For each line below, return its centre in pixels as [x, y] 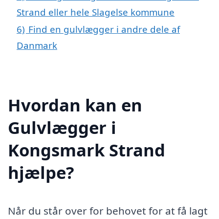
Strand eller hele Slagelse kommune [96, 12]
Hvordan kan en [75, 105]
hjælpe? [41, 172]
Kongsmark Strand [87, 150]
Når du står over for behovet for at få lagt [108, 210]
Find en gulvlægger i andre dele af [104, 29]
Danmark [37, 45]
